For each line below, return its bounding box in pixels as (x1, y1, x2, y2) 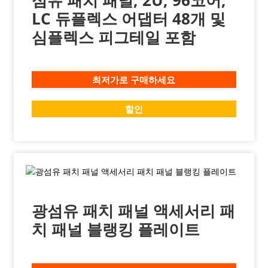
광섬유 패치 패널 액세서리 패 (31, 200, 235, 222)
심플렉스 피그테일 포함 (31, 26, 196, 48)
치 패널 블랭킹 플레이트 (31, 218, 200, 240)
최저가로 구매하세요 (92, 73, 176, 86)
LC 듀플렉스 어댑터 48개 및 (31, 8, 226, 29)
